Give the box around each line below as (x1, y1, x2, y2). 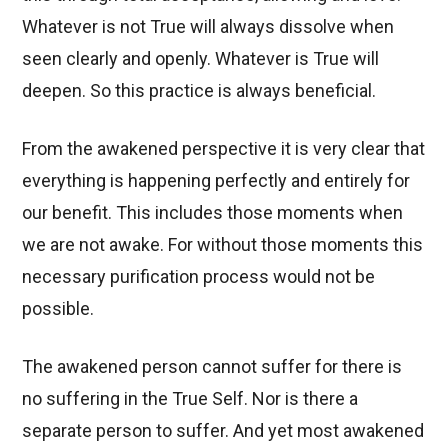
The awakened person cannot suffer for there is (22, 355, 403, 377)
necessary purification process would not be (22, 265, 376, 287)
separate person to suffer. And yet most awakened (22, 419, 425, 441)
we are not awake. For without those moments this (22, 233, 424, 255)
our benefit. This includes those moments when (22, 201, 404, 223)
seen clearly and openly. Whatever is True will (22, 47, 380, 69)
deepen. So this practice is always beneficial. (22, 79, 377, 101)
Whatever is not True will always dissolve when (22, 15, 395, 37)
